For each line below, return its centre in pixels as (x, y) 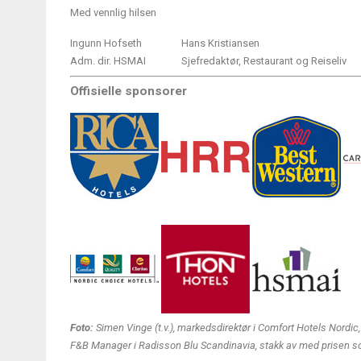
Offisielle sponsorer (129, 91)
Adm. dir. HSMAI (108, 61)
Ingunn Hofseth (106, 44)
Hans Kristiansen (220, 44)
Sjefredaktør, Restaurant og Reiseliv (264, 61)
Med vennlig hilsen (113, 13)
